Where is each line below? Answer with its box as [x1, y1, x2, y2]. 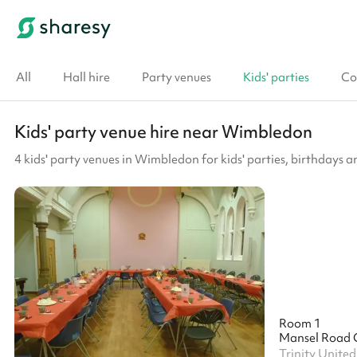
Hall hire [63, 69, 110, 85]
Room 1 [278, 316, 321, 331]
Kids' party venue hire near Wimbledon [14, 120, 312, 143]
